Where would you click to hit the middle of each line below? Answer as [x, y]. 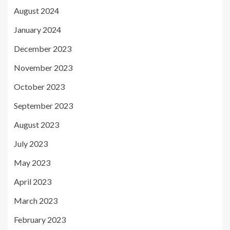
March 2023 [36, 200]
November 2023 [43, 67]
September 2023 [43, 105]
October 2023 [39, 86]
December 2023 [43, 48]
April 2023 [33, 181]
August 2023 [36, 124]
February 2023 [40, 219]
